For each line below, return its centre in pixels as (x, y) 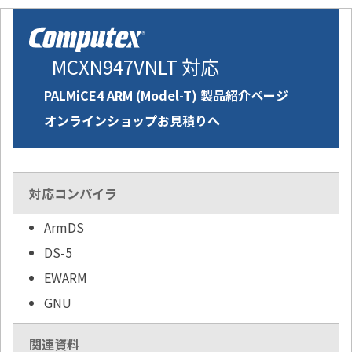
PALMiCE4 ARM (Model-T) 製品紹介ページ (166, 95)
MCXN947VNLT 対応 (136, 67)
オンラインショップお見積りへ (132, 121)
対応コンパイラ (73, 194)
